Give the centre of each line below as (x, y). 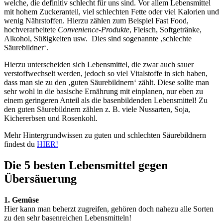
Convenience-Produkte (94, 29)
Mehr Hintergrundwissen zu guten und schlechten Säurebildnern (105, 135)
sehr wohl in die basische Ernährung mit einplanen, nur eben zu (104, 91)
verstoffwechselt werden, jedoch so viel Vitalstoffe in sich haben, (106, 73)
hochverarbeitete (31, 29)
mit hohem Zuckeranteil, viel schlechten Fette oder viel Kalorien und (111, 11)
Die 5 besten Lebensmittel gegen (86, 165)
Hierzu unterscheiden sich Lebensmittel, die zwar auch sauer (99, 64)
